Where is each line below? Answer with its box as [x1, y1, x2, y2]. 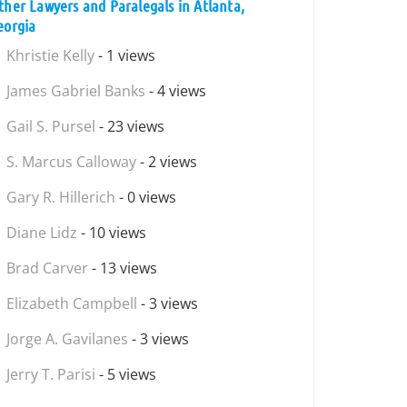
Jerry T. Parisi [6, 364, 95, 384]
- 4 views [145, 81, 206, 101]
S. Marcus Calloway [6, 152, 136, 172]
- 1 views [94, 45, 155, 65]
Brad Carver [6, 258, 88, 278]
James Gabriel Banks [6, 81, 145, 101]
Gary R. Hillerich [6, 187, 115, 207]
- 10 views [77, 223, 146, 243]
